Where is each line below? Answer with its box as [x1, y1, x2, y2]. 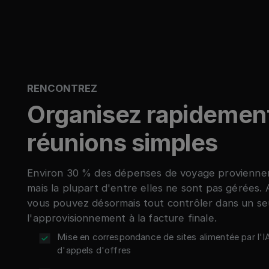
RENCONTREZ [27, 82, 98, 94]
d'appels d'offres [57, 244, 131, 256]
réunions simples [27, 128, 218, 157]
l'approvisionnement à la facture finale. [27, 212, 217, 225]
